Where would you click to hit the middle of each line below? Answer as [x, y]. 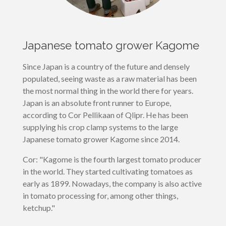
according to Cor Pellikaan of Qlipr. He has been [105, 115]
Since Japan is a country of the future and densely [106, 66]
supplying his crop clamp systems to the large [100, 127]
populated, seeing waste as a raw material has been [109, 78]
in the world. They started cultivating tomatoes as [107, 171]
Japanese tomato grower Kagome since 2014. [101, 139]
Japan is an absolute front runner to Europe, [97, 102]
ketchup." [39, 207]
